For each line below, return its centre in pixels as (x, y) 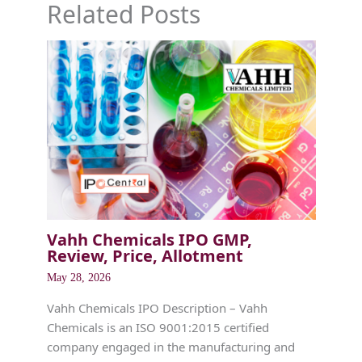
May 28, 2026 (78, 277)
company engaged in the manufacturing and (170, 346)
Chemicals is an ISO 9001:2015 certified (158, 327)
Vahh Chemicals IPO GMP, (149, 239)
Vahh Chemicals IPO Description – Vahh (157, 307)
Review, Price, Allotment (145, 255)
